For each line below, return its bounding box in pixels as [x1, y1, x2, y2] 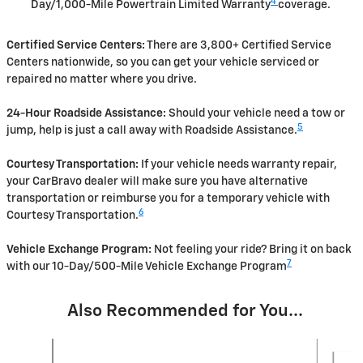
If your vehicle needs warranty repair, [139, 159, 337, 171]
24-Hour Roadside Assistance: [6, 108, 166, 120]
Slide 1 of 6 [12, 340, 67, 352]
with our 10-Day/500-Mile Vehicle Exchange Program [6, 261, 287, 273]
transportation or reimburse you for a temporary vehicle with [6, 193, 330, 205]
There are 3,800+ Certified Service [145, 40, 331, 52]
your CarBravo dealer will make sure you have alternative [6, 176, 308, 188]
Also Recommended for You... [66, 303, 303, 321]
